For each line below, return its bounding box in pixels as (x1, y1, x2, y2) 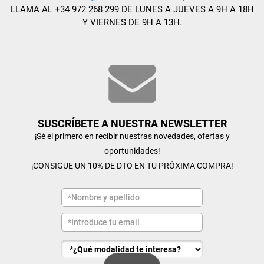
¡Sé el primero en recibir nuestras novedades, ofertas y (34, 131, 230, 141)
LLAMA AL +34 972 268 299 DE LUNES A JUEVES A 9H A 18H (10, 4, 254, 15)
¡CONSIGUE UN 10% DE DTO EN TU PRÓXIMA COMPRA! (31, 161, 233, 170)
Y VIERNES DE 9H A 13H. (82, 17, 182, 28)
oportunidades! (104, 146, 160, 156)
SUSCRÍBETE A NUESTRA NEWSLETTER (37, 117, 227, 130)
